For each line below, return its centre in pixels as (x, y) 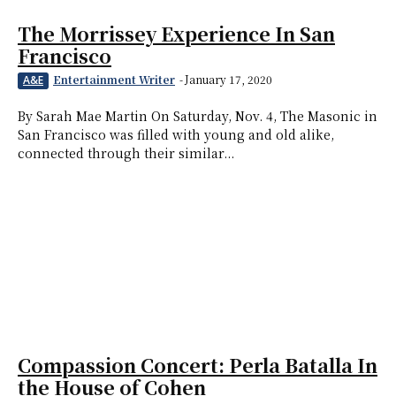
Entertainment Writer (114, 80)
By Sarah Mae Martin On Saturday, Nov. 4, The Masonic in (198, 116)
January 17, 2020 (228, 80)
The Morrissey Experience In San (176, 34)
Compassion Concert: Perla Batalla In (198, 366)
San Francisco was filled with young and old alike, (176, 135)
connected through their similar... (126, 153)
